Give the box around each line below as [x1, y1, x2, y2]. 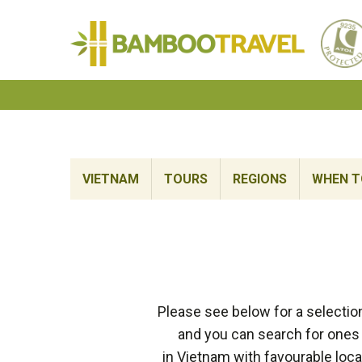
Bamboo [304, 2, 357, 19]
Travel [304, 24, 343, 41]
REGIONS [233, 171, 287, 187]
